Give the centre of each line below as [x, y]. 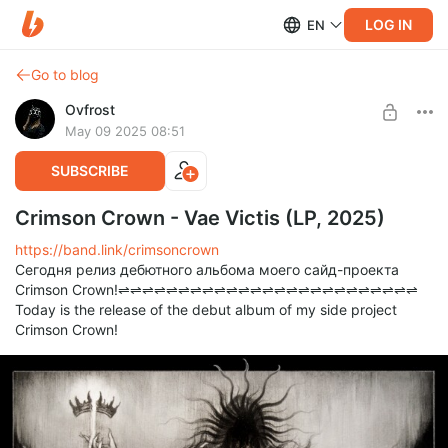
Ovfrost [90, 109]
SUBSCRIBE [90, 170]
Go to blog [65, 74]
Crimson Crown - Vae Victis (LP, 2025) [200, 218]
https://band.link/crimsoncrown [117, 249]
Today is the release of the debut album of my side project [206, 309]
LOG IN [388, 24]
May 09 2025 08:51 [125, 131]
